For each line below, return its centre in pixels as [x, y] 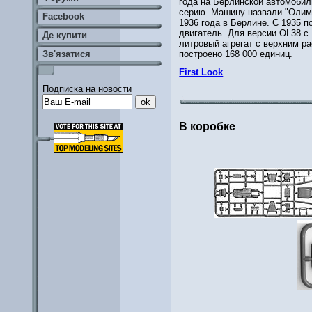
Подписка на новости [87, 89]
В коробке [208, 127]
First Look [201, 72]
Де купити [65, 35]
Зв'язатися [67, 54]
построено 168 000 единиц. [236, 54]
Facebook [63, 16]
